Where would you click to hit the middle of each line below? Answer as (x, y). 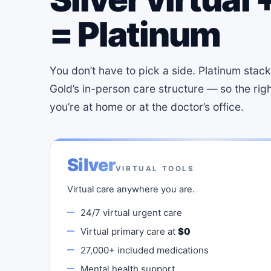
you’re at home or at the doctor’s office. (147, 106)
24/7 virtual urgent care (131, 212)
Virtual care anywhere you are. (131, 189)
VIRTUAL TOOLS (155, 168)
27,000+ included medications (145, 250)
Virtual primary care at (129, 231)
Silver (91, 165)
